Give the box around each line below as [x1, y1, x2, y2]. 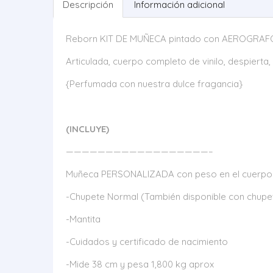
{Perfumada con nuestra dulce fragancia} [66, 78, 243, 90]
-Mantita [66, 213, 101, 225]
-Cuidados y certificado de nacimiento [66, 236, 228, 247]
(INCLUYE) [66, 123, 109, 135]
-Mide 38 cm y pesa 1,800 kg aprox [66, 258, 214, 270]
